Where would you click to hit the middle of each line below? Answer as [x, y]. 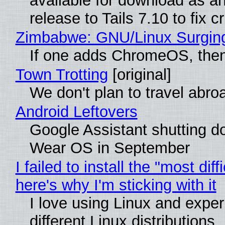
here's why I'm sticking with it [116, 185]
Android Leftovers [76, 111]
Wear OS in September [109, 148]
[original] [139, 74]
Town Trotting [62, 74]
